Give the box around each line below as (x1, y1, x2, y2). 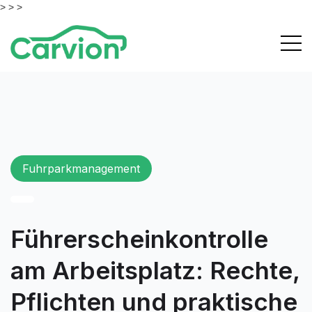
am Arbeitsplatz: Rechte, (10, 256, 299, 286)
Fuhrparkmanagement (22, 162, 140, 176)
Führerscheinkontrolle (10, 224, 268, 254)
